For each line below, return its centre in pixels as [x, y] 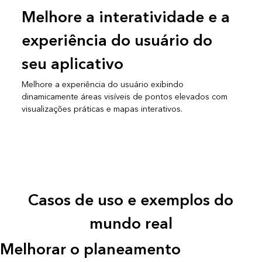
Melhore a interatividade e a [125, 17]
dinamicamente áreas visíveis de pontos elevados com [124, 96]
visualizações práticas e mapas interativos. [102, 109]
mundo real [131, 224]
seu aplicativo [72, 64]
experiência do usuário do [117, 41]
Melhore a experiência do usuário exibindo [102, 84]
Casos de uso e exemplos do [131, 200]
